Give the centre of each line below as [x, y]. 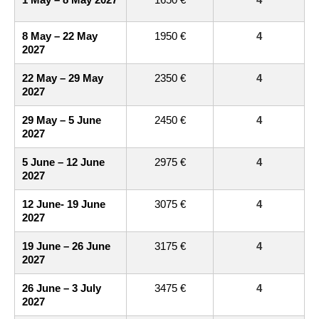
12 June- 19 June [64, 204]
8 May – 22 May [60, 36]
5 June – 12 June [63, 162]
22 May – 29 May [63, 78]
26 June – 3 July [62, 288]
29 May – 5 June [62, 120]
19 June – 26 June [66, 246]
